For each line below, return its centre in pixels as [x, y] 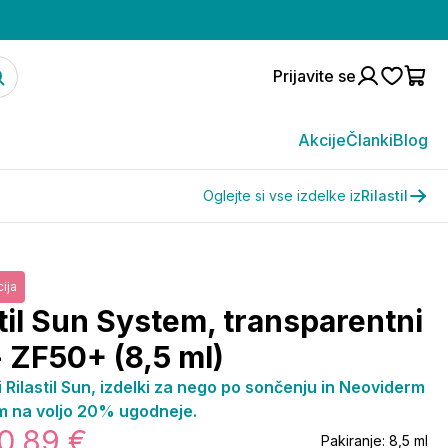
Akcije [322, 140]
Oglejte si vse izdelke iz [282, 195]
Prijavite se [314, 76]
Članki [369, 140]
